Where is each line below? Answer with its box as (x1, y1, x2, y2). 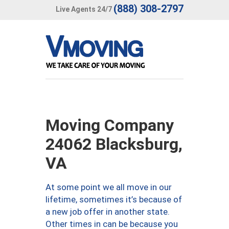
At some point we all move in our (45, 182, 172, 192)
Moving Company (45, 116, 174, 135)
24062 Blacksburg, (45, 134, 182, 154)
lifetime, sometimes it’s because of (45, 194, 182, 204)
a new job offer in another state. (45, 207, 170, 217)
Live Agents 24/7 (56, 5, 112, 13)
